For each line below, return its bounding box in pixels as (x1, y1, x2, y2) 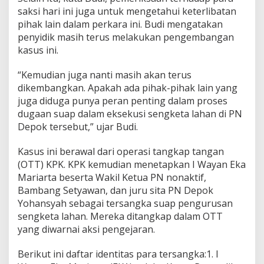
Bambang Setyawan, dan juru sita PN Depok (18, 183, 213, 197)
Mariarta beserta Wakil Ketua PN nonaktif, (18, 170, 206, 184)
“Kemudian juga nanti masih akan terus (18, 68, 192, 81)
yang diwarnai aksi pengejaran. (18, 222, 155, 236)
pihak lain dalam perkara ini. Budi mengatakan (18, 17, 223, 31)
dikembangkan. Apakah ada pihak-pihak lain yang (18, 81, 237, 94)
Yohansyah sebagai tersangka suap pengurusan (18, 196, 233, 210)
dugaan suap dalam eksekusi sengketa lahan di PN (18, 107, 242, 120)
